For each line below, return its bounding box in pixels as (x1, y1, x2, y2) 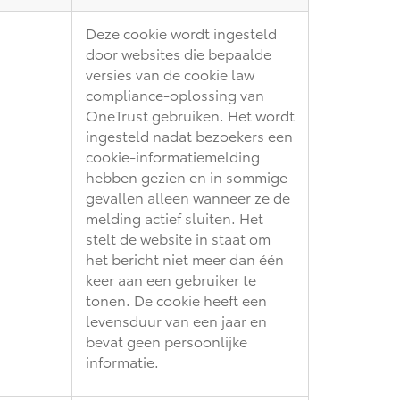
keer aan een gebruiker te (86, 268, 256, 289)
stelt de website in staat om (86, 227, 271, 248)
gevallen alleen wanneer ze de (86, 186, 290, 207)
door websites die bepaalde (86, 42, 271, 63)
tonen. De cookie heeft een (86, 288, 267, 310)
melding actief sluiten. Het (86, 206, 263, 228)
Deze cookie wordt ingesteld (86, 21, 277, 43)
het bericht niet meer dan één (86, 247, 284, 269)
